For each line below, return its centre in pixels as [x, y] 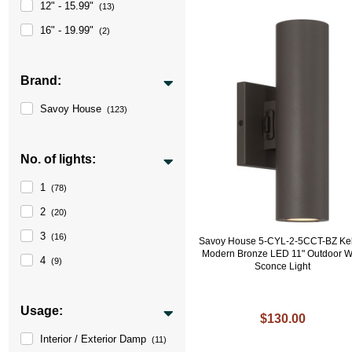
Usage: [42, 310]
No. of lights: [59, 159]
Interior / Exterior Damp [93, 339]
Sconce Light [283, 266]
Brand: [41, 80]
